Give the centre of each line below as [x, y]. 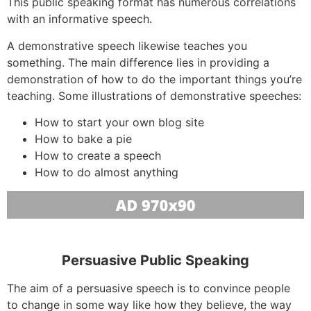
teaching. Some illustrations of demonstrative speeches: [154, 95]
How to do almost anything [107, 172]
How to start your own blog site [119, 122]
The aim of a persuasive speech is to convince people [149, 288]
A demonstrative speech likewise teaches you [127, 45]
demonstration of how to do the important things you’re [154, 79]
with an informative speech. [79, 19]
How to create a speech [98, 155]
